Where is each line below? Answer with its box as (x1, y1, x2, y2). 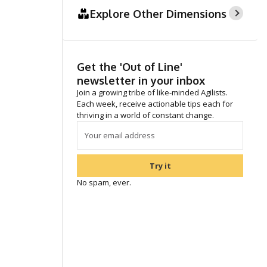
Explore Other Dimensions (90, 6, 227, 20)
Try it (149, 160, 171, 171)
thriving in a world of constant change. (77, 110, 214, 120)
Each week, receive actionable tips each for (77, 98, 233, 109)
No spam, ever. (77, 177, 131, 188)
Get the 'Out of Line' (77, 60, 182, 73)
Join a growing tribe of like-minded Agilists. (77, 87, 228, 98)
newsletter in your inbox (77, 73, 205, 87)
